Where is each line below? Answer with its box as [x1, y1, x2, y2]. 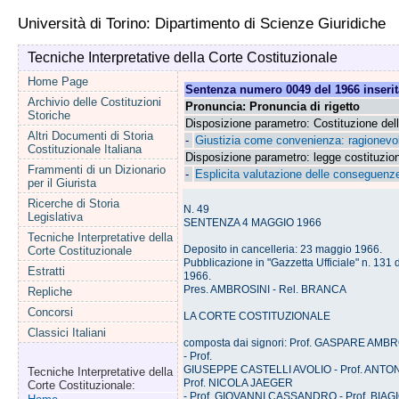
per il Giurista [27, 176, 96, 190]
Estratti [27, 265, 65, 278]
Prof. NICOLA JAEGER [183, 377, 293, 389]
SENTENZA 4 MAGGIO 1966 [183, 216, 322, 229]
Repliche [27, 285, 72, 298]
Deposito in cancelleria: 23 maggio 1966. [183, 243, 382, 256]
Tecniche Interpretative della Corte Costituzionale [27, 50, 338, 65]
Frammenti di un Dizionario [27, 163, 166, 176]
